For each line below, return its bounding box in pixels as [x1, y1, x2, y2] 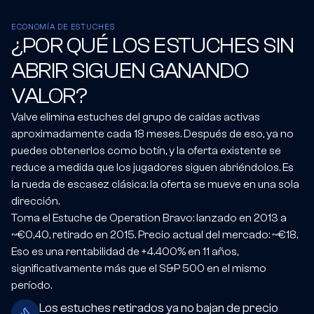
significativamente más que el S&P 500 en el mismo [11, 261, 266, 275]
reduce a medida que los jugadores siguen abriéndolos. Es [11, 161, 294, 174]
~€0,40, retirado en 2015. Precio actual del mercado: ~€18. [11, 228, 298, 241]
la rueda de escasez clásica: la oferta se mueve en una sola [11, 177, 299, 191]
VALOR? [11, 83, 88, 109]
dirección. [11, 194, 60, 207]
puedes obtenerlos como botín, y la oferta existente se [11, 144, 281, 157]
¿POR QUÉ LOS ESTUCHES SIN [11, 32, 294, 58]
